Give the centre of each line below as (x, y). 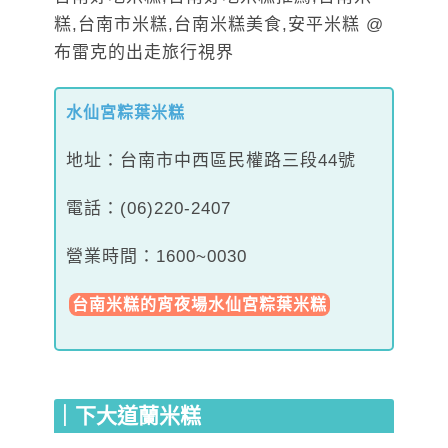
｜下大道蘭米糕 (127, 415)
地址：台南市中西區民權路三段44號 (211, 160)
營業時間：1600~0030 (156, 256)
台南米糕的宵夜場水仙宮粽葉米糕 (199, 304)
